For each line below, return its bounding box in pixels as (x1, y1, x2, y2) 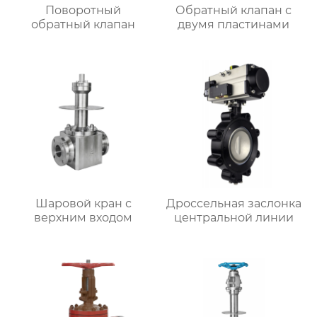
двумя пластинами (178, 18, 290, 32)
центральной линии (173, 210, 294, 224)
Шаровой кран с (35, 196, 132, 210)
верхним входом (34, 210, 133, 224)
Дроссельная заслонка (166, 196, 301, 210)
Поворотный (45, 4, 122, 18)
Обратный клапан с (175, 4, 292, 18)
